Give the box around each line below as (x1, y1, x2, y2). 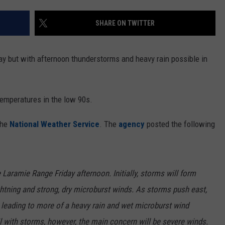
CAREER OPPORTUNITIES (127, 17, 201, 25)
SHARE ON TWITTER (95, 19, 155, 28)
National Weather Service (10, 119, 99, 130)
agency (119, 119, 145, 130)
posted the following (145, 119, 215, 130)
